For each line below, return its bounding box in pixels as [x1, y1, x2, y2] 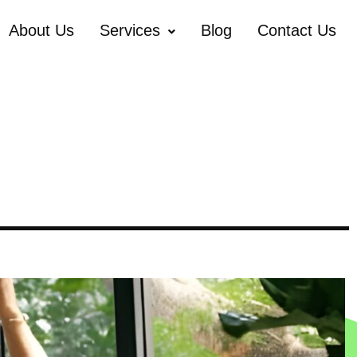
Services [99, 22, 160, 39]
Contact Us [257, 22, 336, 39]
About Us [8, 22, 74, 39]
